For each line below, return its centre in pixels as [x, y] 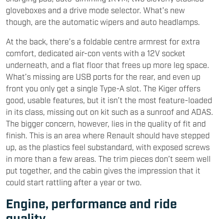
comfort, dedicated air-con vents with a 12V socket [96, 53]
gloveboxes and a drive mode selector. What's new [95, 10]
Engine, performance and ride [91, 203]
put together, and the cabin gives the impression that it [103, 170]
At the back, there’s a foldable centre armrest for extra [103, 41]
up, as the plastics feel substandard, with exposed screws [108, 146]
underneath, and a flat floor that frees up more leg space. [108, 64]
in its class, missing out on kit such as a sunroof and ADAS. [109, 111]
